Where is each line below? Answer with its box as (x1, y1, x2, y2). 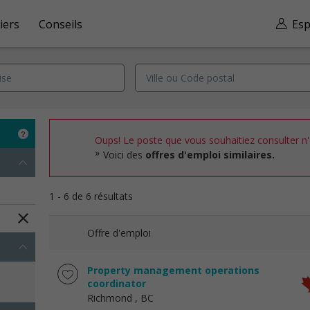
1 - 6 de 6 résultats (49, 190, 133, 203)
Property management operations (87, 264, 259, 277)
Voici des (103, 148, 145, 161)
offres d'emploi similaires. (145, 148, 275, 161)
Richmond (87, 291, 132, 304)
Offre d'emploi (87, 226, 151, 239)
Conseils (39, 16, 82, 32)
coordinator (87, 277, 146, 290)
